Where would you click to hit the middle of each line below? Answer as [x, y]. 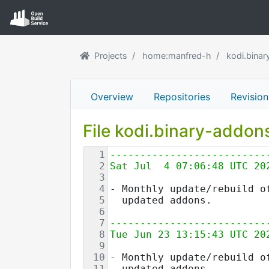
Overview [112, 96]
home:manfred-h [177, 55]
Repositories [182, 96]
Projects [111, 55]
